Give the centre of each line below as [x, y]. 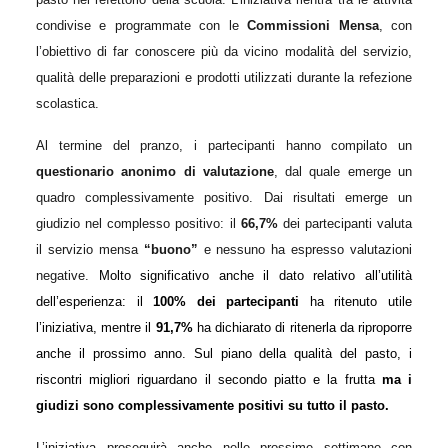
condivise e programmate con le [142, 25]
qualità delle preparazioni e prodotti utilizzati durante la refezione [224, 77]
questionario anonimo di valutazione [155, 171]
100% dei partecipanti [226, 301]
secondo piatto [265, 379]
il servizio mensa [90, 249]
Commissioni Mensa [313, 25]
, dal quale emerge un [343, 171]
